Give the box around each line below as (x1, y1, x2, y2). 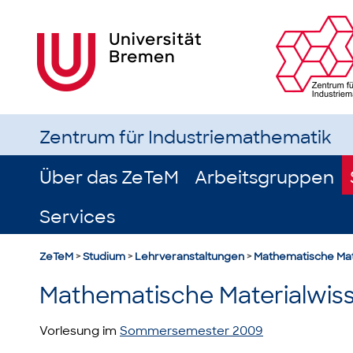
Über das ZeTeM (39, 166, 179, 189)
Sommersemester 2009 (120, 323, 263, 339)
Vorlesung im (39, 323, 120, 339)
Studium (83, 250, 125, 263)
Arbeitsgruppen (195, 166, 334, 189)
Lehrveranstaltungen (135, 250, 244, 263)
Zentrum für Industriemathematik (39, 126, 332, 149)
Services (39, 206, 115, 229)
